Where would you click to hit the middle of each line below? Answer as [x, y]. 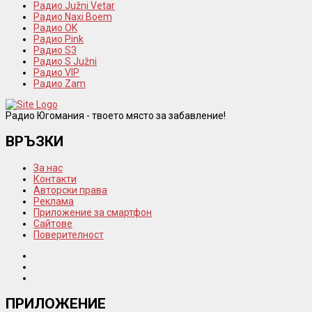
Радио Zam [60, 84]
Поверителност [69, 234]
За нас [48, 167]
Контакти [55, 179]
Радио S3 [55, 50]
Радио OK [55, 28]
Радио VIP [56, 73]
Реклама [54, 201]
